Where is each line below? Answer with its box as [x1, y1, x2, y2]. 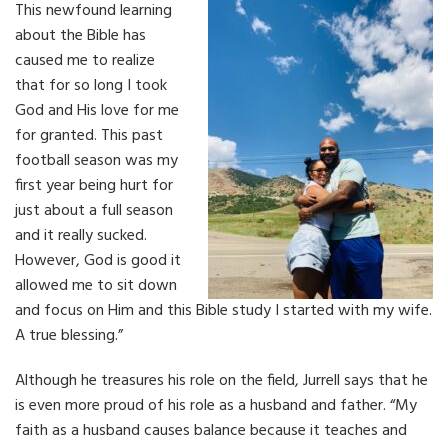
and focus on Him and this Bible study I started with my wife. [15, 297, 432, 324]
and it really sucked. [15, 222, 147, 249]
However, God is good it [15, 247, 181, 274]
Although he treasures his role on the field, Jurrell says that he [15, 367, 428, 394]
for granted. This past [15, 122, 163, 149]
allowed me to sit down [15, 272, 177, 299]
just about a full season [15, 197, 173, 224]
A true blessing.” [15, 322, 123, 349]
